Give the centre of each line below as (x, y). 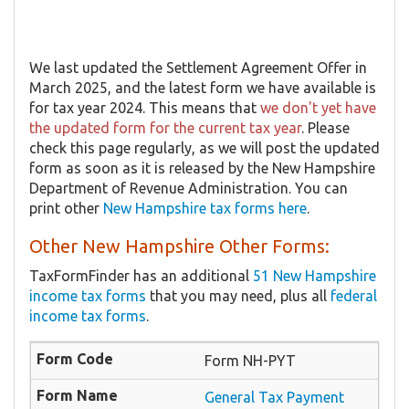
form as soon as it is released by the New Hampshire (202, 168)
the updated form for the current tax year (165, 128)
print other (66, 209)
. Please (325, 128)
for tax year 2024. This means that (145, 108)
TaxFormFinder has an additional (141, 276)
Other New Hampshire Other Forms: (179, 246)
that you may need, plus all (238, 296)
